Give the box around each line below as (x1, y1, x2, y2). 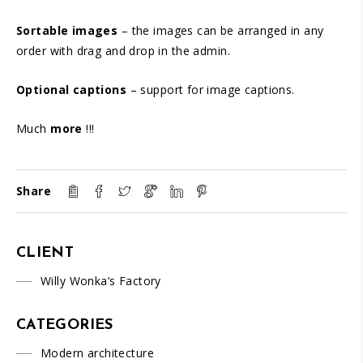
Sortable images (16, 23, 118, 38)
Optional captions (16, 82, 127, 97)
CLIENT (16, 246, 75, 261)
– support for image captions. (126, 82, 295, 97)
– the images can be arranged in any (117, 23, 324, 38)
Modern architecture (41, 345, 154, 361)
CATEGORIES (16, 318, 113, 333)
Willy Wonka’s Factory (41, 273, 161, 288)
